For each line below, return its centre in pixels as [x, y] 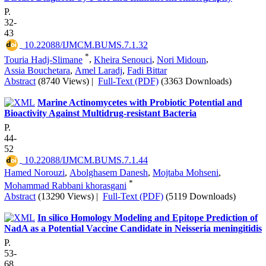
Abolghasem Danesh [109, 172]
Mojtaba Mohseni [186, 172]
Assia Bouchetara [37, 70]
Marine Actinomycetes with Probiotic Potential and [140, 102]
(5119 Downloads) [201, 196]
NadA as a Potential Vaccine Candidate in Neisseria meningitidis [133, 228]
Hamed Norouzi [34, 172]
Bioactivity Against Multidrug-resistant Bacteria [100, 113]
